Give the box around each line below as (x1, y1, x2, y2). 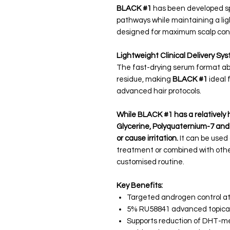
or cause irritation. (117, 135, 178, 142)
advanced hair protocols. (117, 87, 201, 95)
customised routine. (117, 158, 184, 166)
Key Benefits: (117, 182, 163, 189)
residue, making (117, 75, 171, 83)
